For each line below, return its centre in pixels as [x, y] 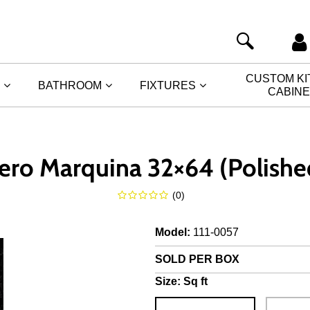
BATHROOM [70, 85]
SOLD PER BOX [197, 259]
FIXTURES [167, 85]
